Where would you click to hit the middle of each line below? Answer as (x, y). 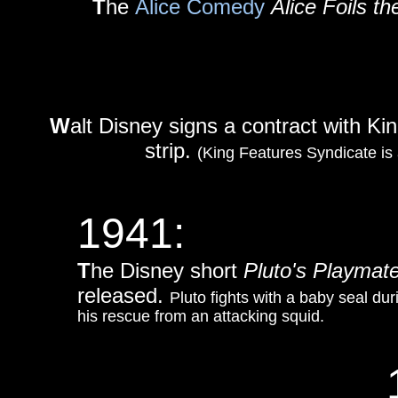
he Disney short (167, 271)
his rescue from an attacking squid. (201, 316)
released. (123, 295)
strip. (168, 151)
